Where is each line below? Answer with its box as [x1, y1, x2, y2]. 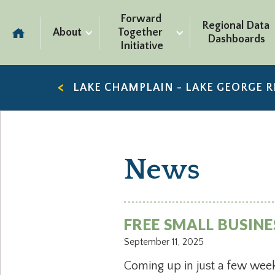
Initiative [120, 40, 163, 52]
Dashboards [207, 33, 266, 45]
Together [118, 26, 163, 39]
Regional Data [202, 20, 270, 32]
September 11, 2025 [124, 236, 204, 247]
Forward [120, 13, 161, 25]
